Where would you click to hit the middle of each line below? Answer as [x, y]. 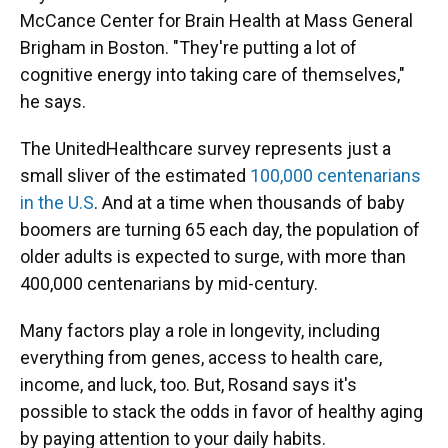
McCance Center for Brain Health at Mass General [216, 20]
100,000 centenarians [333, 175]
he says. [53, 101]
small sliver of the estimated [133, 175]
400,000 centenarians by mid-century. [169, 283]
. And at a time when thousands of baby [249, 202]
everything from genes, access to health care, [201, 357]
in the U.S [57, 202]
